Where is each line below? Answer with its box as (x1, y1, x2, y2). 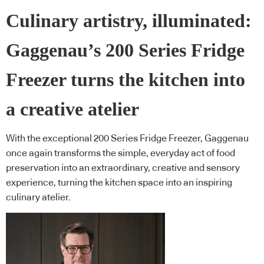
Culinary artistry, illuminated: (6, 10, 252, 31)
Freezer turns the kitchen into (6, 69, 245, 90)
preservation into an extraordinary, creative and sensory (6, 163, 240, 173)
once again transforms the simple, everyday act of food (6, 148, 235, 159)
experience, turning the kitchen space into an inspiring (6, 178, 232, 188)
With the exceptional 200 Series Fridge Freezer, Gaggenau (6, 134, 249, 144)
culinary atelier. (6, 193, 71, 203)
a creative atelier (6, 98, 139, 120)
